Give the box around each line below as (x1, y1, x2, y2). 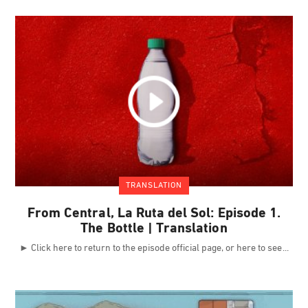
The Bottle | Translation (80, 222, 228, 236)
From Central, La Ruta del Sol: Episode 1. (27, 207, 281, 221)
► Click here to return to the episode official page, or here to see (19, 243, 284, 254)
